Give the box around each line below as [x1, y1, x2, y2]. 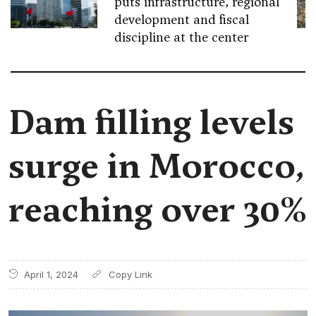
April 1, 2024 [21, 269, 78, 280]
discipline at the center [114, 28, 249, 46]
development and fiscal [114, 11, 250, 28]
